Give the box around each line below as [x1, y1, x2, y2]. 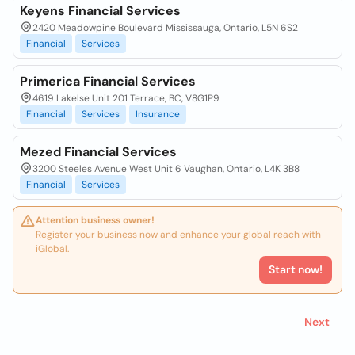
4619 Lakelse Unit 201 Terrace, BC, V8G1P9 [32, 92, 219, 105]
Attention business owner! [36, 214, 155, 227]
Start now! [269, 262, 323, 277]
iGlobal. [36, 242, 69, 255]
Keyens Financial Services [20, 2, 181, 19]
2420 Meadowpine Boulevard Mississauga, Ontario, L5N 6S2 [32, 21, 298, 34]
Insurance [136, 108, 180, 120]
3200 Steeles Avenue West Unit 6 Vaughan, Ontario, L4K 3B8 [32, 162, 300, 175]
